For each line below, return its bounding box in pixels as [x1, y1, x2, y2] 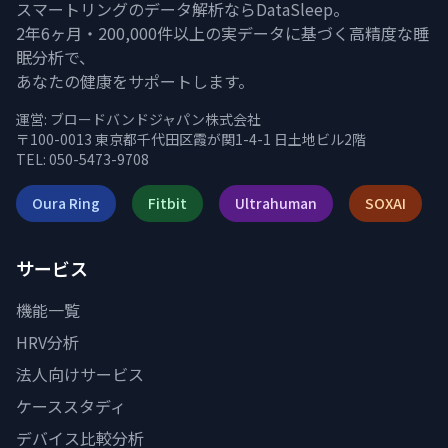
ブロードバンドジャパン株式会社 [50, 109, 261, 129]
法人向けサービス [16, 362, 144, 386]
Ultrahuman [235, 193, 317, 213]
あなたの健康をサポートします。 [16, 69, 254, 93]
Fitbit [148, 193, 187, 213]
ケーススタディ [16, 394, 126, 418]
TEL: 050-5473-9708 [16, 149, 149, 169]
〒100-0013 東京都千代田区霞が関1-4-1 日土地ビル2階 [16, 129, 366, 149]
